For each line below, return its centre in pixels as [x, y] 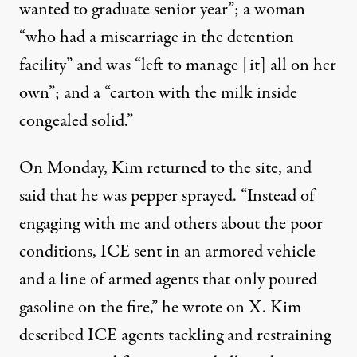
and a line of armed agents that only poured [168, 280]
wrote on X [222, 308]
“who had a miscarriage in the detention [157, 38]
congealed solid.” [76, 122]
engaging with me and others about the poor [171, 224]
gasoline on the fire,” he [101, 308]
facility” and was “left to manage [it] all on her [178, 66]
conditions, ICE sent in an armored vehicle [167, 252]
